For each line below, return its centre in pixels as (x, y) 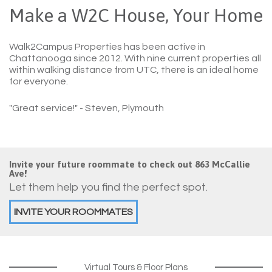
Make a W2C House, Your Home (136, 15)
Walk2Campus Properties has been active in (107, 47)
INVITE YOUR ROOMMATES (73, 212)
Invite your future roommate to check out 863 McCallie (130, 165)
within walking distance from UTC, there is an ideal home (134, 70)
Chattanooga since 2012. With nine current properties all (135, 59)
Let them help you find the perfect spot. (108, 188)
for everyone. (39, 82)
